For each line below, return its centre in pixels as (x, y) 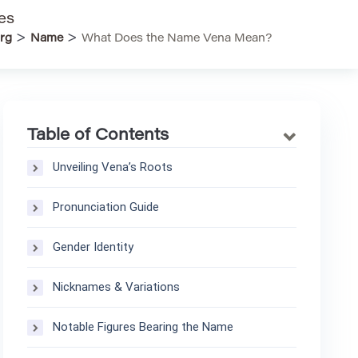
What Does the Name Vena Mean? (177, 39)
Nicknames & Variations (117, 287)
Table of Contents (98, 136)
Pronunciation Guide (106, 207)
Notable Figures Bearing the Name (143, 327)
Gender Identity (93, 247)
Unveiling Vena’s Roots (113, 167)
